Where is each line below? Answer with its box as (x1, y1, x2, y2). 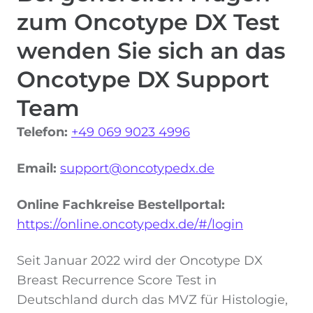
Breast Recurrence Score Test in (17, 272, 217, 288)
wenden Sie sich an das (17, 36, 285, 64)
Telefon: (17, 124, 68, 140)
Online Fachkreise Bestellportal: (17, 196, 225, 212)
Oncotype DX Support (17, 65, 270, 93)
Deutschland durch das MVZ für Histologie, (17, 291, 288, 307)
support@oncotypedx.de (60, 160, 214, 176)
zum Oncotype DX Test (17, 8, 280, 36)
